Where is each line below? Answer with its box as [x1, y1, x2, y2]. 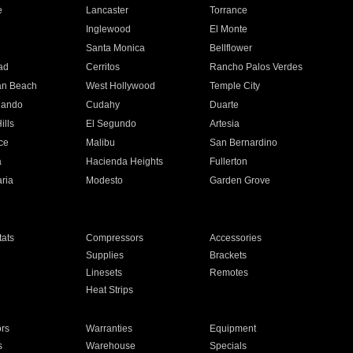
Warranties [85, 323, 132, 334]
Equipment [210, 323, 257, 334]
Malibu [85, 137, 115, 148]
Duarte [210, 99, 240, 110]
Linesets [85, 267, 122, 278]
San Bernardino [210, 137, 278, 148]
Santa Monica [85, 43, 145, 54]
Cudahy [85, 99, 120, 110]
